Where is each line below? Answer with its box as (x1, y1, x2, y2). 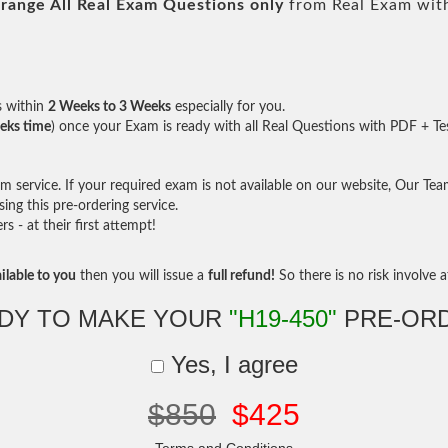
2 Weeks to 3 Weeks (48, 100, 171, 114)
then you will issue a (76, 269, 208, 283)
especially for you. (171, 100, 285, 114)
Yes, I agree (163, 351, 298, 378)
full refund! (208, 269, 275, 283)
